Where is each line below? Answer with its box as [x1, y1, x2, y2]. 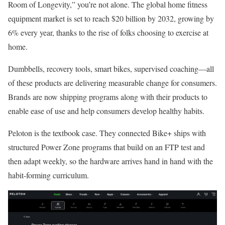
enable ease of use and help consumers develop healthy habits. [8, 105, 207, 116]
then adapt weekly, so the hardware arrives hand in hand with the [8, 155, 213, 166]
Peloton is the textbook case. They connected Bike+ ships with [8, 127, 206, 138]
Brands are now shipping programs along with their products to [8, 91, 207, 102]
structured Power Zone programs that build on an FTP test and [8, 141, 205, 152]
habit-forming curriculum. [8, 169, 91, 180]
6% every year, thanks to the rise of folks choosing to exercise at [8, 27, 208, 38]
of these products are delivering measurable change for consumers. [8, 77, 217, 88]
